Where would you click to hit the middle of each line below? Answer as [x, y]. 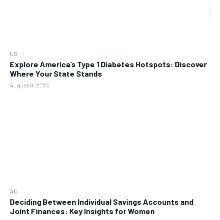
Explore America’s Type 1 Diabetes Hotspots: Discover [108, 64]
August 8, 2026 [30, 85]
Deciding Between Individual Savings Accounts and [102, 201]
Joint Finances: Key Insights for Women [82, 211]
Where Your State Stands [56, 74]
